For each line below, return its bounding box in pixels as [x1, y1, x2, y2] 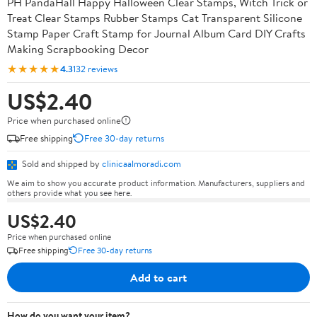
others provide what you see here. [7, 186, 132, 199]
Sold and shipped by [20, 157, 102, 170]
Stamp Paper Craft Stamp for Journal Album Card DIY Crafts [7, 25, 306, 41]
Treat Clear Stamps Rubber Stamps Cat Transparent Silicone [7, 10, 302, 25]
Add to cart [130, 269, 187, 285]
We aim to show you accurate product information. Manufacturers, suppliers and [7, 176, 305, 189]
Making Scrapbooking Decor [7, 41, 149, 57]
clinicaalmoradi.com [102, 157, 181, 170]
